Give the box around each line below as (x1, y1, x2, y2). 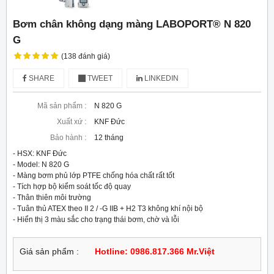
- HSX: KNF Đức (13, 149, 67, 158)
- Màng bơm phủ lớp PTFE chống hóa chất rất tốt (13, 171, 174, 180)
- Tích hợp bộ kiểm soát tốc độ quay (13, 182, 131, 191)
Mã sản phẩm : (37, 102, 86, 111)
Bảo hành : (50, 133, 86, 143)
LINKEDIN (143, 74, 179, 83)
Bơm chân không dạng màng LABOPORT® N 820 (13, 18, 251, 31)
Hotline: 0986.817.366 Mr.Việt (95, 247, 215, 257)
